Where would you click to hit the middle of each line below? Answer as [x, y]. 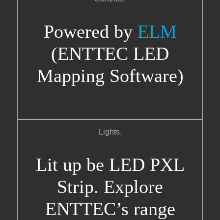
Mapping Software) [110, 76]
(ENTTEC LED [110, 54]
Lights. [110, 132]
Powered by [90, 32]
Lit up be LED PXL [110, 164]
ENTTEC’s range [110, 208]
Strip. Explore [110, 186]
